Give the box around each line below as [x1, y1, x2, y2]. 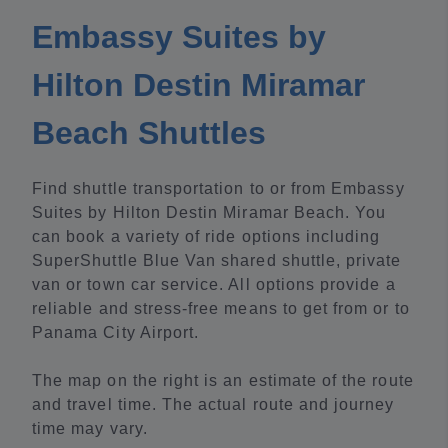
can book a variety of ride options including [32, 228, 381, 246]
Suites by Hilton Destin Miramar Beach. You [32, 204, 387, 222]
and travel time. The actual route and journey [32, 396, 395, 414]
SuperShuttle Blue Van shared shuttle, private [32, 252, 402, 270]
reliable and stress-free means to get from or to [32, 300, 410, 318]
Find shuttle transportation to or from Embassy [32, 180, 405, 198]
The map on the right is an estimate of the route [32, 372, 414, 390]
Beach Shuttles [32, 115, 266, 152]
